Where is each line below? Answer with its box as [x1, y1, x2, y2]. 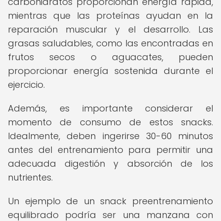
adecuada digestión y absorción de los [8, 157, 213, 170]
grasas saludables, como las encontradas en [8, 37, 213, 49]
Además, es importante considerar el [8, 102, 213, 114]
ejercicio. [8, 78, 45, 91]
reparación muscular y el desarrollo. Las [8, 23, 213, 36]
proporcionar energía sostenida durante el [8, 65, 213, 77]
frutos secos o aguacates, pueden [8, 51, 213, 63]
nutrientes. [8, 171, 53, 184]
